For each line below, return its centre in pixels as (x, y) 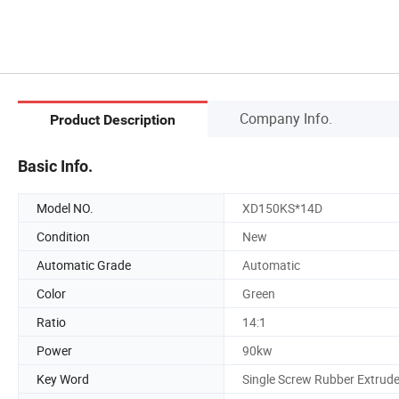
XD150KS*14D (282, 208)
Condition (63, 236)
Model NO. (65, 208)
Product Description (113, 120)
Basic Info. (55, 166)
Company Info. (286, 118)
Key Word (63, 379)
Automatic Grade (84, 265)
